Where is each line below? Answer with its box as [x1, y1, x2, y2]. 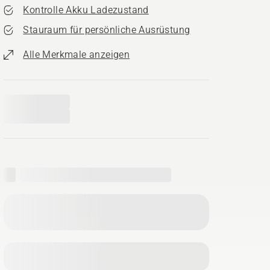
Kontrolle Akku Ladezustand [23, 4, 149, 16]
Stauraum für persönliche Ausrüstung [23, 24, 190, 36]
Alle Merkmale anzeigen [23, 49, 130, 60]
